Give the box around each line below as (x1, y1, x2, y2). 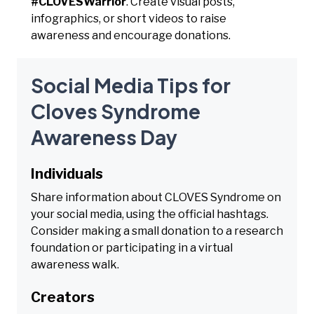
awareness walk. (31, 257, 119, 271)
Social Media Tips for (31, 72, 231, 97)
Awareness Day (31, 124, 177, 149)
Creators (31, 288, 95, 306)
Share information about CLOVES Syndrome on (31, 190, 281, 204)
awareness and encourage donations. (31, 28, 231, 42)
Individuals (31, 165, 103, 182)
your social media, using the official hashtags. (31, 207, 268, 221)
